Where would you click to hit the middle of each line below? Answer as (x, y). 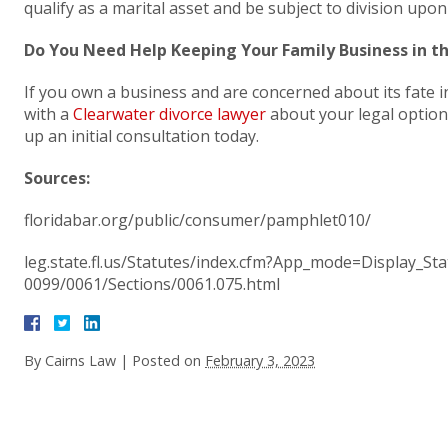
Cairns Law (80, 360)
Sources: (57, 178)
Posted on (168, 360)
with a (48, 114)
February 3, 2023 (260, 360)
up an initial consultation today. (141, 136)
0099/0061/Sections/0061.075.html (152, 284)
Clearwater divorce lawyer (169, 114)
